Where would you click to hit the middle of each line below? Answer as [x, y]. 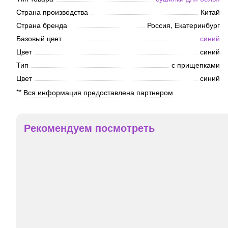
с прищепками [196, 65]
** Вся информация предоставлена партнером [95, 92]
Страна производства [52, 12]
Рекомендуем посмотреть [89, 128]
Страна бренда [42, 25]
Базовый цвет [39, 38]
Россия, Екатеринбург [183, 25]
